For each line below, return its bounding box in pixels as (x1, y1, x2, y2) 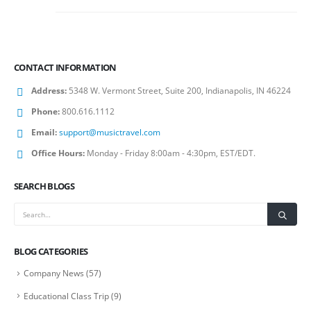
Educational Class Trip (24, 289, 109, 302)
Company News (24, 267, 84, 279)
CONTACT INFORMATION (14, 61, 117, 74)
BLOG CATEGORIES (14, 244, 88, 258)
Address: (31, 85, 67, 97)
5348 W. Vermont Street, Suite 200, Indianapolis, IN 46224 (69, 85, 291, 97)
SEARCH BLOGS (14, 180, 75, 193)
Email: (31, 126, 57, 139)
